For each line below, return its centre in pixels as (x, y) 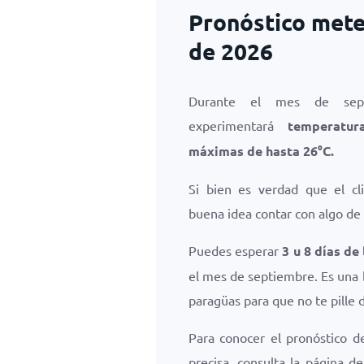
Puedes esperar (236, 250)
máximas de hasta (246, 151)
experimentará (238, 125)
